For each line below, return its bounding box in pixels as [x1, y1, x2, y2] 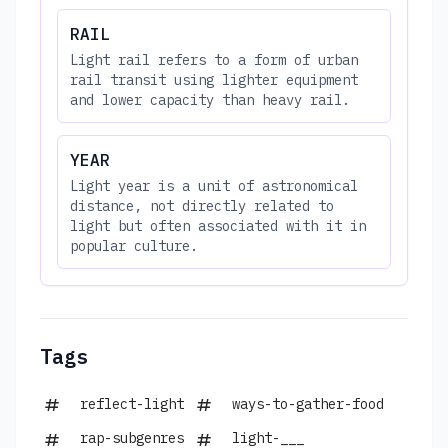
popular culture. [70, 236, 198, 255]
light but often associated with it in [70, 216, 366, 235]
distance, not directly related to [70, 196, 334, 215]
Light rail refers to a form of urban [70, 50, 358, 69]
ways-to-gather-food [232, 394, 384, 413]
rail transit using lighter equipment [70, 70, 358, 89]
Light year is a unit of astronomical [70, 176, 358, 195]
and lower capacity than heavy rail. [70, 90, 350, 109]
